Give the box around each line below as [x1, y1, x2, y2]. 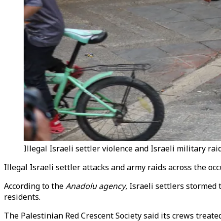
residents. [4, 191, 40, 202]
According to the [4, 181, 66, 191]
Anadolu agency [66, 181, 125, 191]
